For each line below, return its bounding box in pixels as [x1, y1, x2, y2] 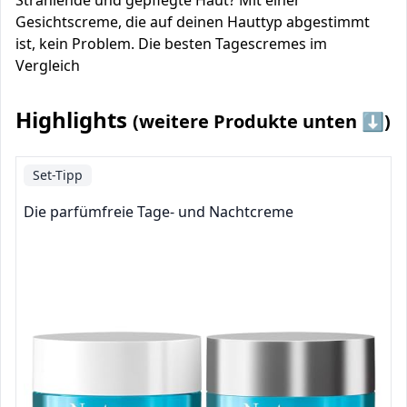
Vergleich [15, 55, 80, 75]
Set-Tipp [33, 166, 83, 184]
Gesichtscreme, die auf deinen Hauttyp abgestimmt [15, 12, 370, 32]
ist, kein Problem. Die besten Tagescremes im [15, 34, 327, 54]
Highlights [15, 104, 133, 134]
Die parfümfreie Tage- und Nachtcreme [24, 202, 293, 222]
